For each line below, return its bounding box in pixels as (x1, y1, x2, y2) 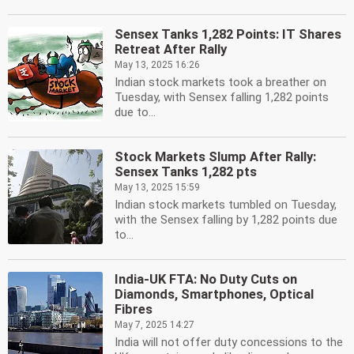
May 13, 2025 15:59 (115, 182, 200, 193)
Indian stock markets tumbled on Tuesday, (115, 198, 337, 212)
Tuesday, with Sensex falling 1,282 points (115, 90, 329, 104)
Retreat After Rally (115, 42, 227, 57)
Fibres (115, 302, 153, 317)
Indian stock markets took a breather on (115, 75, 326, 89)
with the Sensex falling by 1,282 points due (115, 213, 337, 227)
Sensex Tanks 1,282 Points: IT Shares (115, 27, 341, 42)
